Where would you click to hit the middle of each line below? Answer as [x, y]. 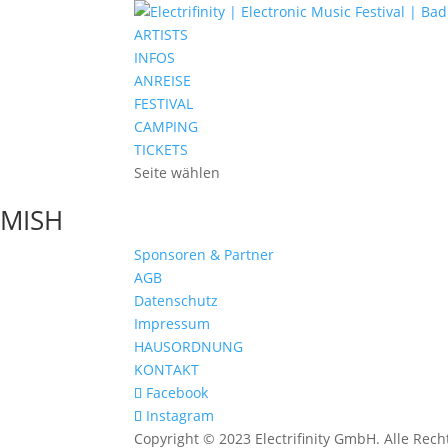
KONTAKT [167, 369]
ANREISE [163, 80]
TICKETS [161, 149]
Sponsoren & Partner [204, 254]
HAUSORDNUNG [189, 346]
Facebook [177, 392]
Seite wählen [177, 172]
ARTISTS [161, 34]
